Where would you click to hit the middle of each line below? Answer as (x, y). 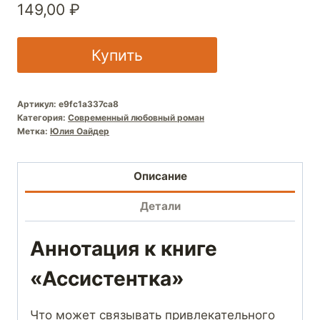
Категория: (42, 117)
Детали (160, 206)
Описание (160, 176)
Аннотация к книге (124, 249)
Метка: (34, 131)
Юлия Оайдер (80, 131)
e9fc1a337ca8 (89, 104)
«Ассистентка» (107, 279)
